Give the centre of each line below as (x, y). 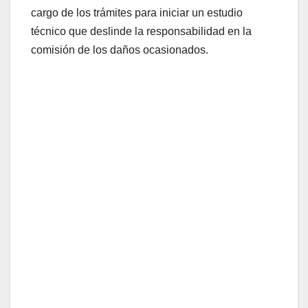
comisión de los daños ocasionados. (120, 50)
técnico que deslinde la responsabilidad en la (141, 32)
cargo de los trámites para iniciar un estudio (137, 13)
